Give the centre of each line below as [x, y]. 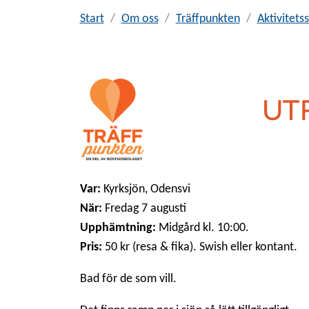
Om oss [140, 19]
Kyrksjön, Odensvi [147, 189]
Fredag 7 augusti [144, 208]
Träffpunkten [208, 19]
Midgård [179, 228]
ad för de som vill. [133, 279]
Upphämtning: [118, 228]
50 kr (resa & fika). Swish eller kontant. [201, 247]
